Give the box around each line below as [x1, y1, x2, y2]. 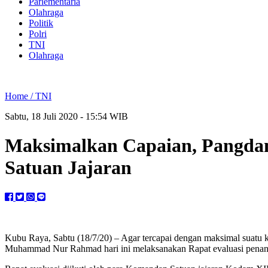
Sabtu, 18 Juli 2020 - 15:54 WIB [5, 111, 128, 121]
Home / [5, 91, 35, 101]
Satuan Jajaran [5, 157, 132, 179]
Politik [29, 18, 53, 28]
